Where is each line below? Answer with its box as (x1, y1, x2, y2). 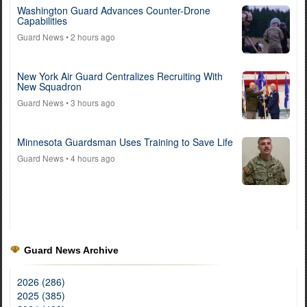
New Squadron (17, 79, 82, 94)
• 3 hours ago (64, 97, 115, 109)
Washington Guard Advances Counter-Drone (17, 3, 210, 18)
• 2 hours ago (64, 31, 115, 43)
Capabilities (17, 14, 67, 28)
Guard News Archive (24, 245, 119, 256)
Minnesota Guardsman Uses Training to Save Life (17, 135, 233, 149)
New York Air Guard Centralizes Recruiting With (17, 69, 223, 84)
